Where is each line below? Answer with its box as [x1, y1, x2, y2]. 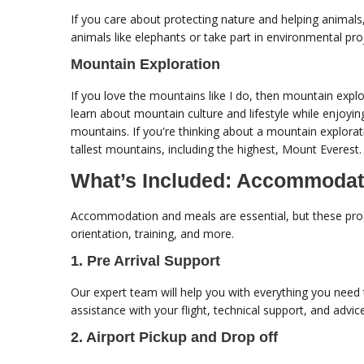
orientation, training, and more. [71, 226, 234, 242]
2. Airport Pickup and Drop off [71, 329, 278, 346]
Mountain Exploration [71, 56, 220, 73]
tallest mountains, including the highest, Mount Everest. [71, 141, 362, 158]
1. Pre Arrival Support [71, 253, 220, 270]
